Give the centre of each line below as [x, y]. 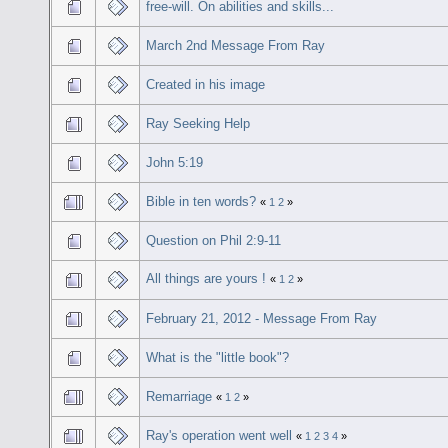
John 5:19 [175, 162]
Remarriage [179, 396]
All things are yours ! [208, 278]
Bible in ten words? [201, 201]
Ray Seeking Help [198, 123]
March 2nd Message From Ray [236, 45]
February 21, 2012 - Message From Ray [262, 318]
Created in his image [206, 84]
